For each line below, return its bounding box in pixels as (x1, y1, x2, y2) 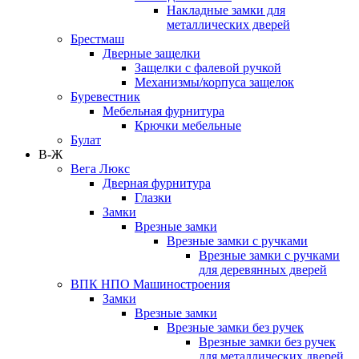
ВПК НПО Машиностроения (71, 277, 230, 292)
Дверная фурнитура (103, 176, 211, 191)
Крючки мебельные (135, 119, 241, 133)
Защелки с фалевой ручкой (135, 61, 281, 75)
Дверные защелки (103, 46, 200, 61)
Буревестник (71, 90, 140, 104)
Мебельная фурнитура (103, 104, 224, 119)
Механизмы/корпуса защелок (135, 75, 294, 90)
